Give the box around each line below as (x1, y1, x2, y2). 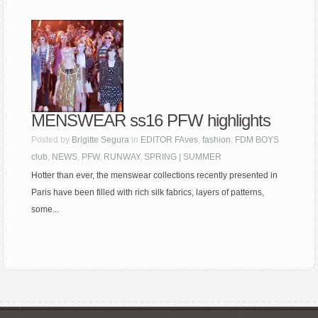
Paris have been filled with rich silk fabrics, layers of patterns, (31, 187, 265, 198)
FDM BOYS (235, 135, 280, 146)
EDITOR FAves (141, 135, 199, 146)
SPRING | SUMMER (144, 152, 222, 163)
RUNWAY (104, 152, 141, 163)
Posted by (31, 135, 72, 146)
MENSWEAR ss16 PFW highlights (31, 111, 271, 131)
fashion (202, 135, 231, 146)
